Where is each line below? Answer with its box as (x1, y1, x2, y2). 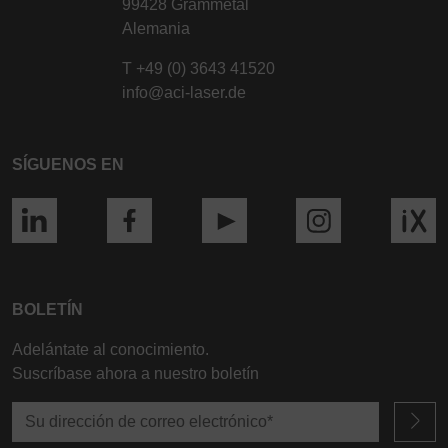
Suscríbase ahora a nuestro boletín (12, 365, 259, 383)
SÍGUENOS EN (12, 156, 124, 174)
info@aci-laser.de (122, 84, 246, 102)
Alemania (122, 20, 190, 38)
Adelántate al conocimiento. (12, 341, 209, 359)
